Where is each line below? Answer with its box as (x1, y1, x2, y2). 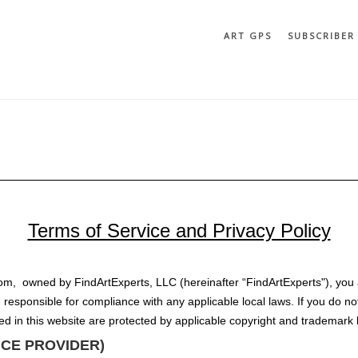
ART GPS (224, 30, 272, 42)
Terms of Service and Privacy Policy (27, 220, 331, 241)
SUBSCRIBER (288, 30, 355, 42)
